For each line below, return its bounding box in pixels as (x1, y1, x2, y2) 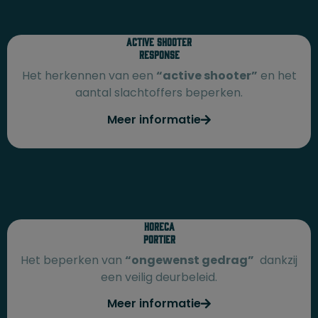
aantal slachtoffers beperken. (75, 84, 243, 102)
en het (257, 67, 297, 84)
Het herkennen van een (21, 67, 156, 84)
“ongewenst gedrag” (125, 251, 254, 268)
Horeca (143, 219, 175, 232)
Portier (143, 231, 175, 245)
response (138, 48, 180, 61)
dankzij (254, 251, 297, 268)
